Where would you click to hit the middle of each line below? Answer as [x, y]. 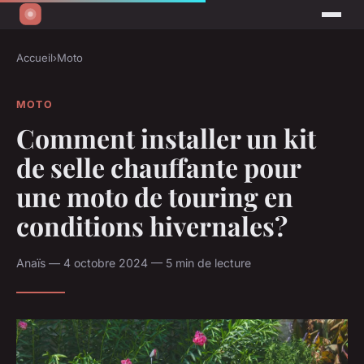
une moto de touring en [155, 196]
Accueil [35, 58]
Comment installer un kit [166, 137]
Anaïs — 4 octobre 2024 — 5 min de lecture [134, 262]
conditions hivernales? [152, 225]
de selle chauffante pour [158, 167]
